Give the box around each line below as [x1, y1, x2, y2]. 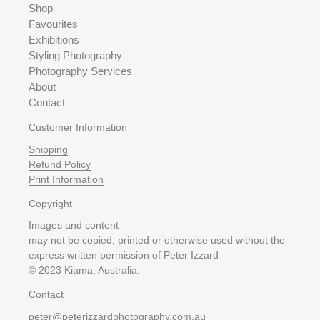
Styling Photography [29, 49, 122, 62]
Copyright [29, 197, 72, 209]
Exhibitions [29, 34, 79, 46]
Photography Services [29, 65, 132, 78]
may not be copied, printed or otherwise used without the [29, 234, 285, 246]
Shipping [29, 143, 68, 155]
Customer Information [29, 121, 127, 134]
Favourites [29, 18, 78, 31]
